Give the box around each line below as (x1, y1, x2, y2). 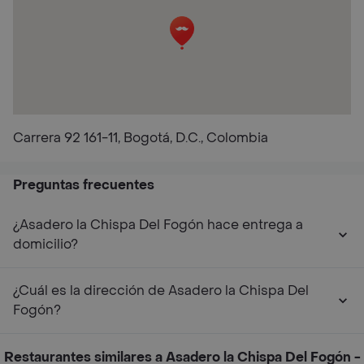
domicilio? (13, 236, 78, 253)
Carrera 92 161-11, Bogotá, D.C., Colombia (13, 129, 268, 146)
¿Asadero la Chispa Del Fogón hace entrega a (13, 216, 303, 233)
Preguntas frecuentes (13, 176, 154, 193)
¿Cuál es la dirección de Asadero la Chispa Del (13, 282, 309, 299)
